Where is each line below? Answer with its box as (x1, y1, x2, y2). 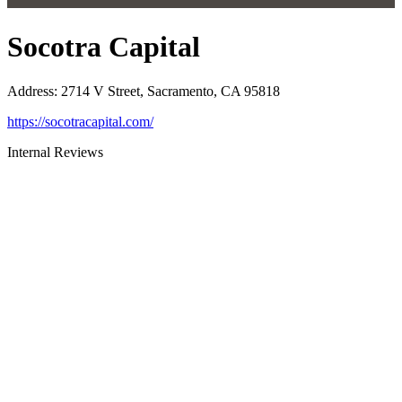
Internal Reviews (7, 144, 103, 160)
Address (7, 83, 54, 99)
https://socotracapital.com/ (7, 113, 153, 129)
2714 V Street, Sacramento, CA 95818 (61, 83, 280, 99)
